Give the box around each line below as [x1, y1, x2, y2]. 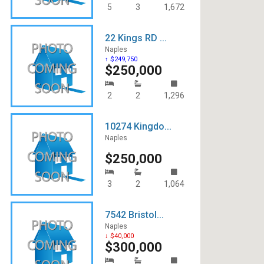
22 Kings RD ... [105, 32, 167, 44]
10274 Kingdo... [105, 121, 171, 132]
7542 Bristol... [105, 209, 164, 220]
